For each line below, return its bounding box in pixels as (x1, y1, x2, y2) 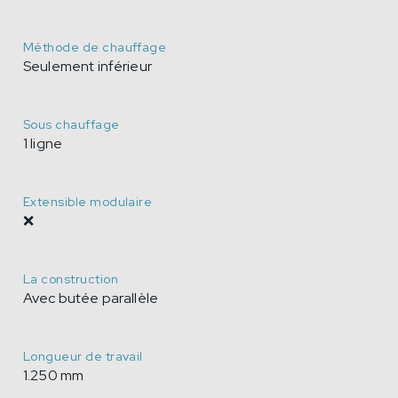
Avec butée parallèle (23, 288, 159, 307)
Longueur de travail (23, 347, 143, 364)
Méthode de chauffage (23, 38, 167, 55)
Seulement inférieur (23, 56, 152, 76)
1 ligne (23, 133, 63, 153)
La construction (23, 270, 118, 287)
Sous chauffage (23, 115, 120, 132)
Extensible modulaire (23, 193, 153, 210)
